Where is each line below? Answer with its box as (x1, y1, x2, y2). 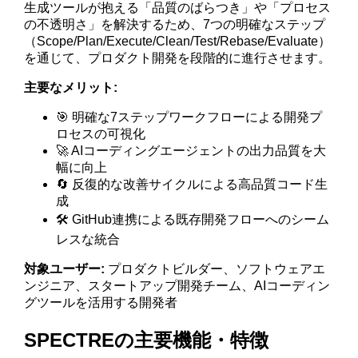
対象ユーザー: (24, 261, 105, 276)
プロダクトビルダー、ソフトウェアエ (105, 261, 326, 276)
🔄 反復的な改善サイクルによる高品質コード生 (56, 177, 328, 191)
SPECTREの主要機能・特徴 (24, 328, 269, 351)
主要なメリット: (24, 80, 118, 94)
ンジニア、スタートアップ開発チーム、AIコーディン (24, 278, 331, 292)
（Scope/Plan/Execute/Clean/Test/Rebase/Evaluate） (24, 34, 332, 48)
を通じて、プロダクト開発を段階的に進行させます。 (24, 50, 332, 65)
